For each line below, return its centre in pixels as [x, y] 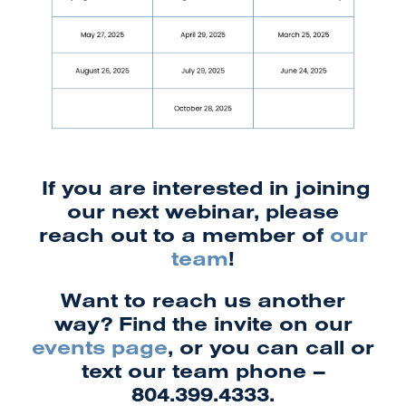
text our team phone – [203, 370]
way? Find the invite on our [203, 323]
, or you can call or [271, 347]
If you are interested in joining [203, 187]
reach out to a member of [184, 234]
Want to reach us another [203, 300]
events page [100, 347]
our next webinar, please [203, 211]
